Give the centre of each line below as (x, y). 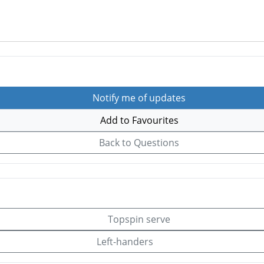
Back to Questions (138, 142)
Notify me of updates (138, 98)
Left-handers (126, 242)
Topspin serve (138, 220)
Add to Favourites (138, 120)
